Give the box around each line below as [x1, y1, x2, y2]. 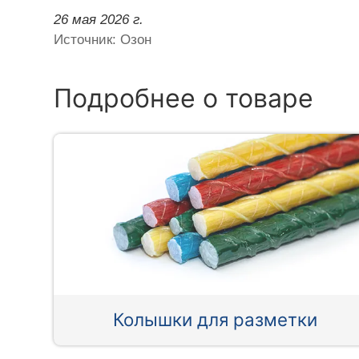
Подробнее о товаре [54, 82, 314, 114]
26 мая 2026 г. [54, 11, 144, 27]
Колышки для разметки [113, 309, 318, 331]
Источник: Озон [54, 31, 152, 47]
